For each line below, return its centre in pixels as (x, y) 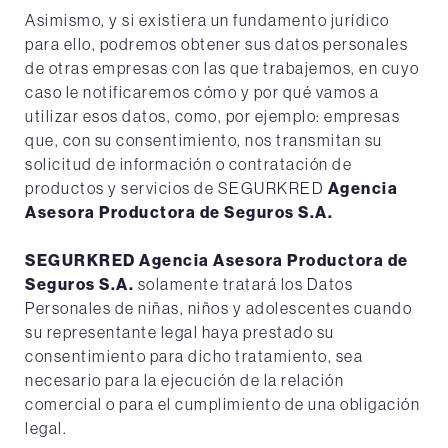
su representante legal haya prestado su (180, 332)
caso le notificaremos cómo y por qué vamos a (202, 92)
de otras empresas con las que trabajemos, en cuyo (222, 68)
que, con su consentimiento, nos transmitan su (204, 140)
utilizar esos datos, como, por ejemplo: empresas (212, 116)
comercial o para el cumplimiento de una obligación (222, 404)
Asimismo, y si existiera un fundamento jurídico (207, 20)
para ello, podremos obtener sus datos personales (216, 44)
